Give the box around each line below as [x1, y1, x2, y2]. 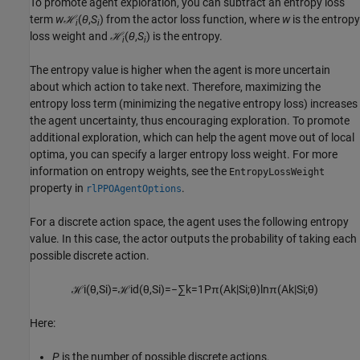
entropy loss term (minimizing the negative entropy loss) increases [30, 97, 358, 111]
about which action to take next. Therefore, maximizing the [30, 80, 321, 94]
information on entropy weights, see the [30, 165, 229, 178]
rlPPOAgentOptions [86, 183, 182, 195]
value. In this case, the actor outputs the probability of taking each [30, 232, 357, 246]
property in [30, 182, 86, 195]
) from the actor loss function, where [100, 13, 282, 27]
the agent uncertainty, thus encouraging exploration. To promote [30, 114, 350, 128]
